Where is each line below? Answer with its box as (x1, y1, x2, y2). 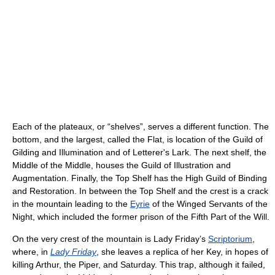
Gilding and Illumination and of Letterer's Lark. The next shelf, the (12, 147, 266, 157)
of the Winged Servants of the (150, 198, 268, 209)
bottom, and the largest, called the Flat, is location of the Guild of (12, 134, 263, 144)
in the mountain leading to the (12, 198, 130, 209)
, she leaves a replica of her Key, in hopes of (96, 246, 268, 257)
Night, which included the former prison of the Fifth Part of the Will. (12, 211, 269, 222)
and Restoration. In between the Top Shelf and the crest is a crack (12, 185, 268, 196)
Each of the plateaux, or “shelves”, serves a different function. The (12, 121, 269, 131)
